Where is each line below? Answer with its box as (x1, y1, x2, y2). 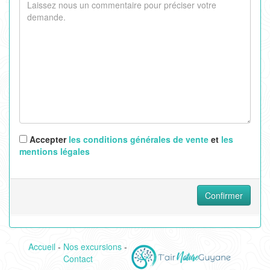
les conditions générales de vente (69, 133, 209, 146)
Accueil (28, 240, 55, 253)
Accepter (27, 133, 69, 146)
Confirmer (205, 189, 243, 202)
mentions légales (19, 145, 90, 158)
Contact (63, 253, 93, 265)
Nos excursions (63, 240, 122, 253)
